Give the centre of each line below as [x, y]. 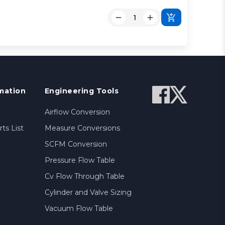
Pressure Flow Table [80, 160]
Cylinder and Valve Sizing [88, 193]
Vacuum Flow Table [79, 209]
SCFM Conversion [76, 144]
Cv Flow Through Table [84, 177]
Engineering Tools [82, 91]
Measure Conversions [82, 128]
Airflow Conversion [77, 112]
